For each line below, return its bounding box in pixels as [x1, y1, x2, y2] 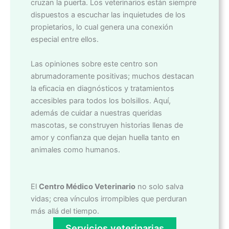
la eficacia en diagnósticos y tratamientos [31, 84, 174, 94]
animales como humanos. [31, 145, 120, 155]
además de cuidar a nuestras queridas [31, 108, 162, 118]
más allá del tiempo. [31, 207, 99, 216]
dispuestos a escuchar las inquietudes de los [31, 10, 186, 20]
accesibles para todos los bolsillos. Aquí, [31, 96, 171, 106]
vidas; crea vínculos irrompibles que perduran [31, 194, 187, 204]
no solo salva [135, 182, 184, 192]
